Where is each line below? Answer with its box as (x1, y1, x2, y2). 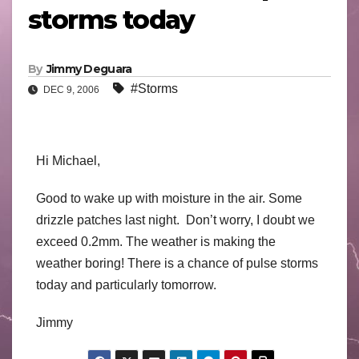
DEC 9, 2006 (41, 84, 102, 96)
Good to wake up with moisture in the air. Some (36, 192, 302, 206)
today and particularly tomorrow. (36, 278, 216, 292)
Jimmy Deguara (46, 62, 132, 77)
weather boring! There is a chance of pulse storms (36, 256, 318, 271)
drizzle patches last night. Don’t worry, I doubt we (36, 213, 315, 228)
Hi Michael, (36, 154, 100, 168)
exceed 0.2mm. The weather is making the (36, 235, 276, 249)
